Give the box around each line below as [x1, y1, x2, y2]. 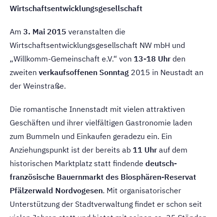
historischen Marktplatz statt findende [10, 158, 145, 168]
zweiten [10, 67, 37, 77]
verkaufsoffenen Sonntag [37, 67, 129, 77]
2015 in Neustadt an [129, 67, 203, 77]
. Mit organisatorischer [103, 186, 181, 195]
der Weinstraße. [10, 81, 66, 91]
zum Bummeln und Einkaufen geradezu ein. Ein [10, 131, 172, 141]
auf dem [157, 145, 187, 155]
